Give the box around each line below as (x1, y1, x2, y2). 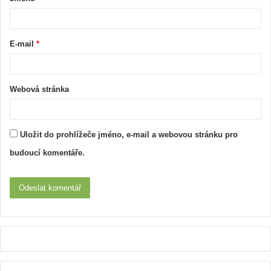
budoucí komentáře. (10, 148, 85, 157)
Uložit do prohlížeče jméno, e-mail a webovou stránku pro (20, 129, 238, 139)
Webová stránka (10, 84, 69, 94)
